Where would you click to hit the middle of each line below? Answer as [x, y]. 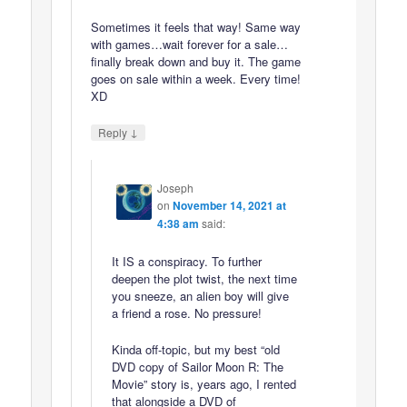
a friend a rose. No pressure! [186, 313]
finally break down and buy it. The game [196, 62]
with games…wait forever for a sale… [190, 45]
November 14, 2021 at [229, 206]
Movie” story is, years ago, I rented [203, 383]
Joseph [175, 188]
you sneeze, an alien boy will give [200, 295]
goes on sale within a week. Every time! [196, 79]
